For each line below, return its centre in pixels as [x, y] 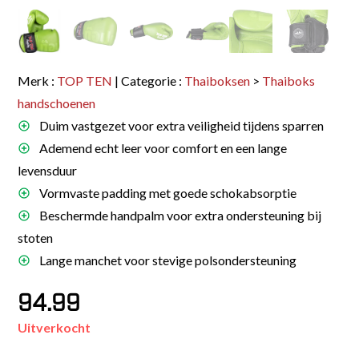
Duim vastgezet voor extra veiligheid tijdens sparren [181, 126]
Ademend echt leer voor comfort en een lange [162, 148]
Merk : [38, 81]
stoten [36, 238]
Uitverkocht [54, 328]
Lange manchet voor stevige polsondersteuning [167, 260]
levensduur [48, 171]
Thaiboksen [218, 81]
